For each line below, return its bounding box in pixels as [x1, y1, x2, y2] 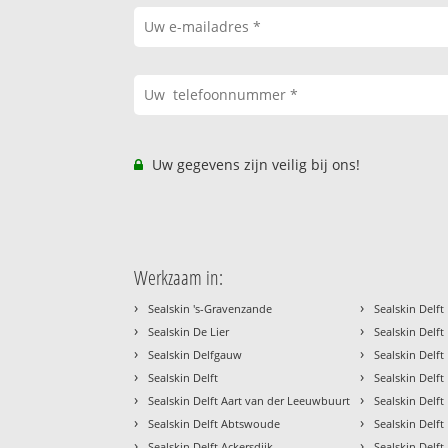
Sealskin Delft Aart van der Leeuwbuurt [148, 392, 351, 408]
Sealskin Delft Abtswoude [148, 415, 281, 431]
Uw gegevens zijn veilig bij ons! [148, 154, 361, 174]
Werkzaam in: [134, 263, 224, 291]
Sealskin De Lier [148, 323, 230, 339]
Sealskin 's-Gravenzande [148, 300, 273, 316]
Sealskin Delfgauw [148, 346, 243, 362]
